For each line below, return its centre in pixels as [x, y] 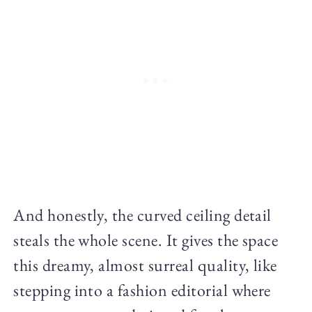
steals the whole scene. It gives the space [146, 240]
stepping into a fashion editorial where [142, 290]
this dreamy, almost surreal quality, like [145, 265]
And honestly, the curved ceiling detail [142, 214]
